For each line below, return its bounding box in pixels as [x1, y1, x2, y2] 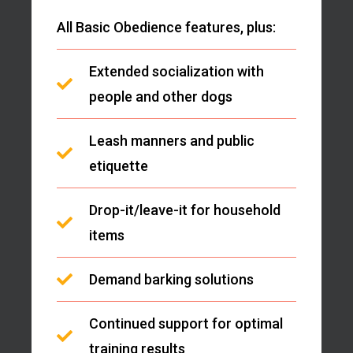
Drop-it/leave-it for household [89, 201, 281, 218]
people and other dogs [89, 87, 232, 105]
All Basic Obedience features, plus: [57, 18, 276, 35]
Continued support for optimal [89, 314, 283, 332]
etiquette [89, 157, 148, 174]
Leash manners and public [89, 132, 255, 149]
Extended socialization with [89, 62, 264, 80]
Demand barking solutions [89, 270, 254, 288]
